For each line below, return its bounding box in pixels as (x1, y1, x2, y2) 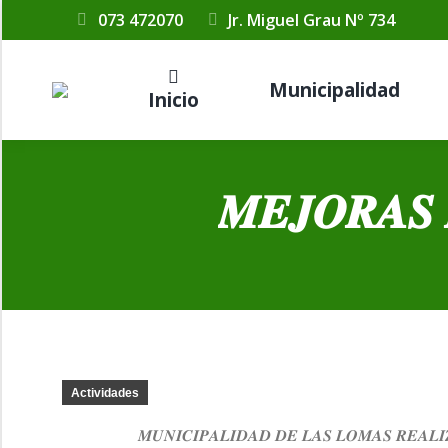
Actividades (71, 386, 139, 400)
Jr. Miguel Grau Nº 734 (228, 9, 396, 31)
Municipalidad (268, 76, 400, 103)
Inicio (147, 87, 199, 113)
